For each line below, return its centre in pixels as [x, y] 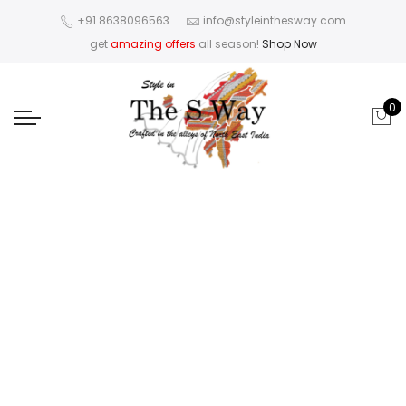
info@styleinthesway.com [275, 21]
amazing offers [153, 44]
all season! [228, 44]
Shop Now [289, 44]
